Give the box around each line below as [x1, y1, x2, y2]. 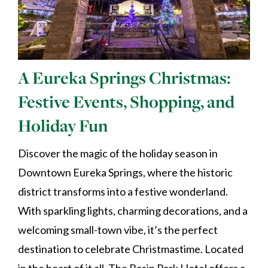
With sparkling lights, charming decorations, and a [18, 204, 248, 218]
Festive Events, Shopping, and [18, 90, 234, 114]
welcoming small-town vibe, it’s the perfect [18, 223, 218, 237]
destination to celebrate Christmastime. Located [18, 242, 243, 256]
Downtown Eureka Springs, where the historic [18, 166, 233, 179]
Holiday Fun [18, 114, 108, 138]
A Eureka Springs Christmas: [18, 66, 231, 90]
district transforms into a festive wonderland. [18, 185, 228, 199]
